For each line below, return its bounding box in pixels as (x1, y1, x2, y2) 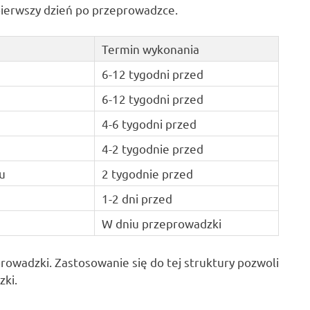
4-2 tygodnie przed (102, 140, 204, 156)
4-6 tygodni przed (102, 116, 197, 131)
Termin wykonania (102, 41, 200, 56)
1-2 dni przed (102, 190, 173, 206)
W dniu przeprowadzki (102, 215, 222, 230)
